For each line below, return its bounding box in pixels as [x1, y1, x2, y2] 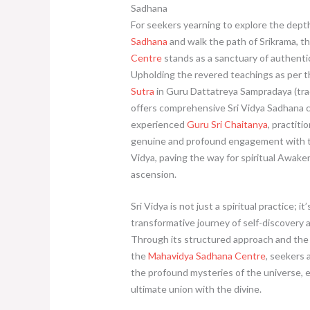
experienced [130, 118, 187, 130]
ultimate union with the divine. [130, 283, 262, 295]
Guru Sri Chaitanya [186, 118, 268, 130]
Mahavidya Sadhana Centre [147, 250, 266, 262]
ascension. [130, 167, 176, 180]
